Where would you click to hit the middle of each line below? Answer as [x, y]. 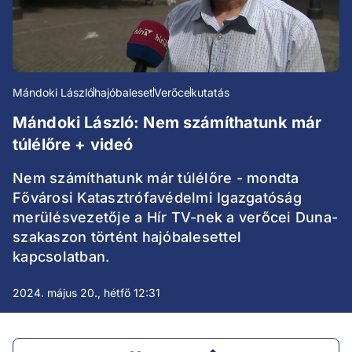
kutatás [210, 93]
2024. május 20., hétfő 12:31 [86, 293]
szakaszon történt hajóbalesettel [127, 237]
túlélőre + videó [73, 145]
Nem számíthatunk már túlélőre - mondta [156, 178]
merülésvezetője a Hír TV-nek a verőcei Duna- [175, 218]
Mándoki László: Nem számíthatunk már [167, 123]
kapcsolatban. [61, 257]
